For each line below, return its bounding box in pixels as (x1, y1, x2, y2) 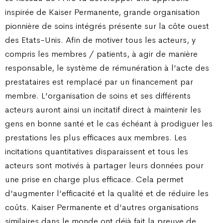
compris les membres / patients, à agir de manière (5, 48, 198, 60)
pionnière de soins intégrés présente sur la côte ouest (5, 20, 209, 32)
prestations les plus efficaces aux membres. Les (5, 132, 187, 143)
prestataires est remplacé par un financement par (5, 76, 193, 88)
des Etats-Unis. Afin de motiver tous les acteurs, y (5, 34, 196, 46)
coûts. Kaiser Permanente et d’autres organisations (5, 202, 199, 213)
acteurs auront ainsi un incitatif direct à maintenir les (5, 104, 201, 115)
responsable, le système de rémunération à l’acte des (5, 62, 209, 74)
